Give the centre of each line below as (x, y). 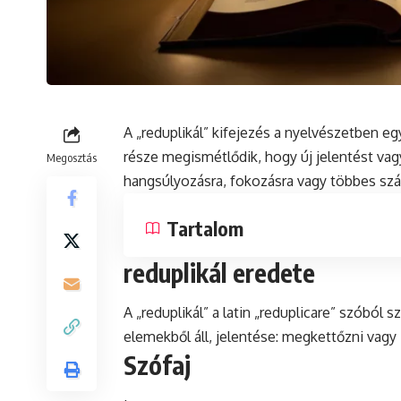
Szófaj (157, 365)
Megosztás (72, 158)
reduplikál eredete (219, 273)
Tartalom (205, 228)
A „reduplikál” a (173, 313)
